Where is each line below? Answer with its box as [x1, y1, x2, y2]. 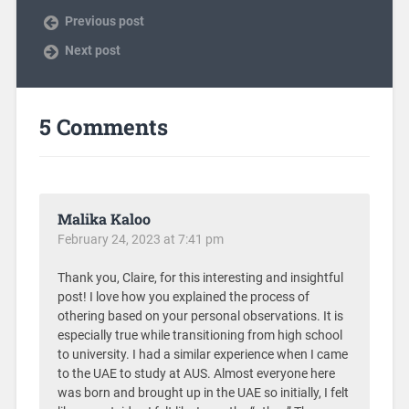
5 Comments [38, 111, 168, 142]
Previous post [64, 13, 144, 28]
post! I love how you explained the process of [57, 288, 309, 305]
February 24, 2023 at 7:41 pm [57, 231, 224, 246]
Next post [64, 42, 121, 58]
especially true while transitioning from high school [57, 327, 342, 343]
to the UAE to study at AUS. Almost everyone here [57, 365, 335, 382]
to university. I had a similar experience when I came [57, 346, 348, 362]
